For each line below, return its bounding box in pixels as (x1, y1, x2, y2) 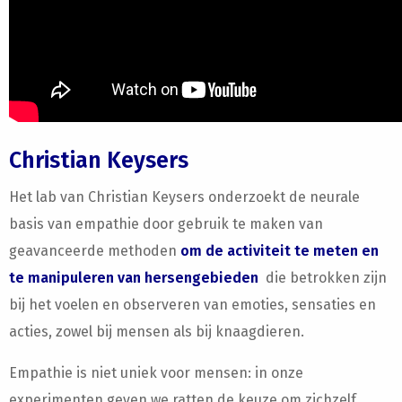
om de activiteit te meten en (180, 242, 379, 259)
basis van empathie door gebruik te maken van (9, 215, 323, 232)
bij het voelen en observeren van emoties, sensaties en (9, 296, 376, 313)
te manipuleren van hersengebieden (9, 269, 258, 286)
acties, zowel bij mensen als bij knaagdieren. (9, 323, 304, 340)
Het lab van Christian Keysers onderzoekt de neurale (9, 188, 360, 205)
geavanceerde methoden (9, 242, 180, 259)
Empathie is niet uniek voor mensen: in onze (9, 364, 303, 381)
